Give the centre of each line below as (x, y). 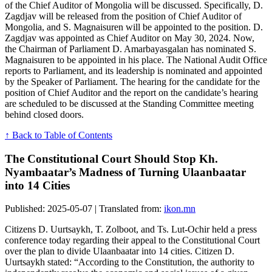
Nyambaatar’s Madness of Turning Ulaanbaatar (125, 172)
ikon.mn (180, 209)
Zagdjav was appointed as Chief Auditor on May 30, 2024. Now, (130, 38)
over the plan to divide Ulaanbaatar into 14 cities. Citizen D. (120, 251)
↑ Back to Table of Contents (59, 135)
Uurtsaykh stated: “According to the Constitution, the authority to (130, 262)
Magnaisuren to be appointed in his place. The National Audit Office (136, 60)
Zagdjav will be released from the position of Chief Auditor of (123, 16)
